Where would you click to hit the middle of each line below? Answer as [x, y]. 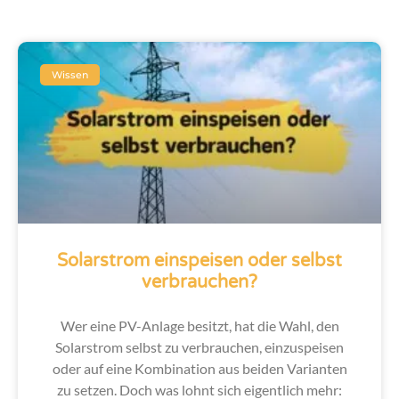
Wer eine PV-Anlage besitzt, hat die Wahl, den [199, 326]
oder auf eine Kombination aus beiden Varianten [199, 369]
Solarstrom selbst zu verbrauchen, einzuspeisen [199, 347]
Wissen [70, 74]
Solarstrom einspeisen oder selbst [199, 261]
